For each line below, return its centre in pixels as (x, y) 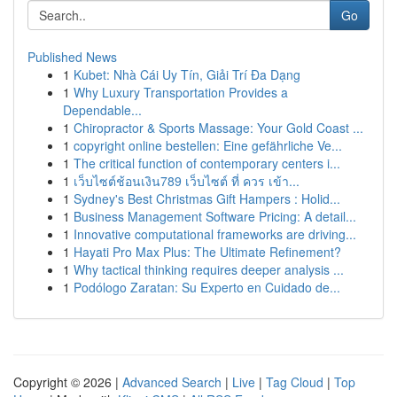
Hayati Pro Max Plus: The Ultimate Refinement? (207, 252)
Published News (72, 57)
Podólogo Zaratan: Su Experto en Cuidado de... (207, 287)
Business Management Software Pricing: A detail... (215, 216)
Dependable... (102, 110)
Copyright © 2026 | (68, 382)
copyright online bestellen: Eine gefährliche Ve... (208, 145)
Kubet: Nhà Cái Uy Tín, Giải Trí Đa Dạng (187, 74)
